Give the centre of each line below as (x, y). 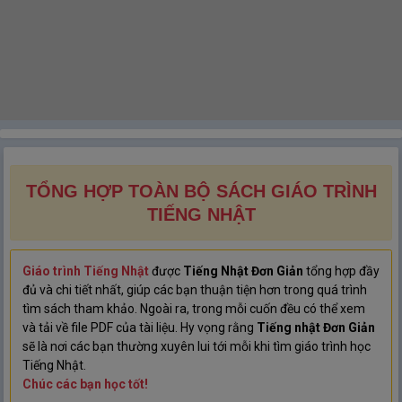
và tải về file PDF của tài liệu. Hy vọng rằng (139, 327)
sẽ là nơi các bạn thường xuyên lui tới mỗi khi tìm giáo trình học (196, 346)
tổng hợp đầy (341, 271)
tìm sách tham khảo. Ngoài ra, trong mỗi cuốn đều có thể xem (193, 308)
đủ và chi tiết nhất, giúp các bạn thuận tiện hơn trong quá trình (194, 289)
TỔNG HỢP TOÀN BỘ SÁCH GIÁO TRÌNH (201, 191)
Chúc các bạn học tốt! (85, 384)
